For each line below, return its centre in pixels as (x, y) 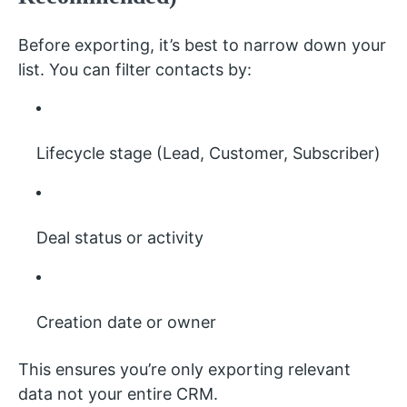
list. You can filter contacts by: (135, 69)
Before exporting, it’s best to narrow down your (202, 45)
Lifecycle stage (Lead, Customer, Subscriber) (208, 153)
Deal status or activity (120, 238)
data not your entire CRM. (118, 394)
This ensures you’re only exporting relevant (184, 369)
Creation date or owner (126, 322)
